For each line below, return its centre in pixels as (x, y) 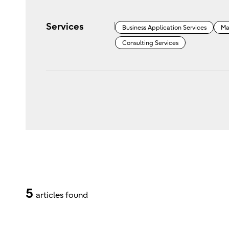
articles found (62, 196)
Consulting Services (150, 43)
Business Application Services (164, 28)
